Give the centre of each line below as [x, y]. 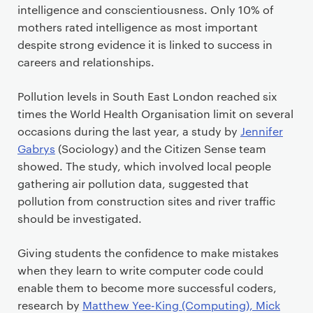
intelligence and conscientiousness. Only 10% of [146, 9]
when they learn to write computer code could [140, 270]
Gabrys [36, 148]
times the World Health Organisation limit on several [155, 113]
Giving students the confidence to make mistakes [148, 252]
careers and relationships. [86, 61]
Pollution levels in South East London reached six [147, 96]
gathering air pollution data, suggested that [133, 183]
